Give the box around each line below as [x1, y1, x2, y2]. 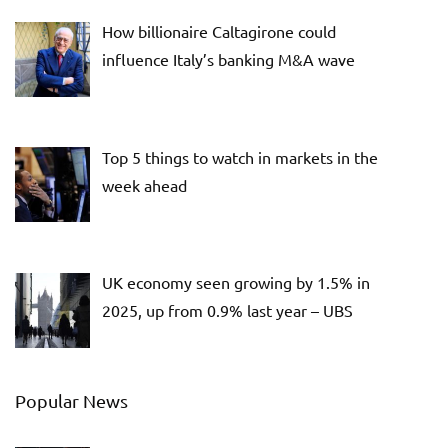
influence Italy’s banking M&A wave [102, 48, 355, 69]
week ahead [102, 174, 187, 195]
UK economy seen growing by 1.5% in [102, 272, 370, 293]
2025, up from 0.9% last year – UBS [102, 300, 353, 321]
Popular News [15, 390, 128, 412]
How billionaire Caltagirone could [102, 20, 336, 41]
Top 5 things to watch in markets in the [102, 146, 378, 167]
